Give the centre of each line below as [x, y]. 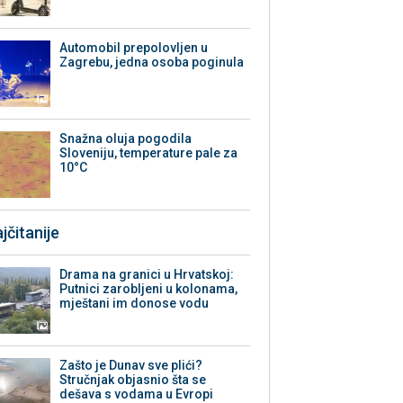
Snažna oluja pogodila [126, 139]
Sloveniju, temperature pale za [149, 153]
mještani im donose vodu [134, 304]
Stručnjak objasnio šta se [133, 380]
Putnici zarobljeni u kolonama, [149, 289]
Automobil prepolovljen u [134, 48]
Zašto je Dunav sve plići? [131, 366]
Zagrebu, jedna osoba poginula [152, 63]
